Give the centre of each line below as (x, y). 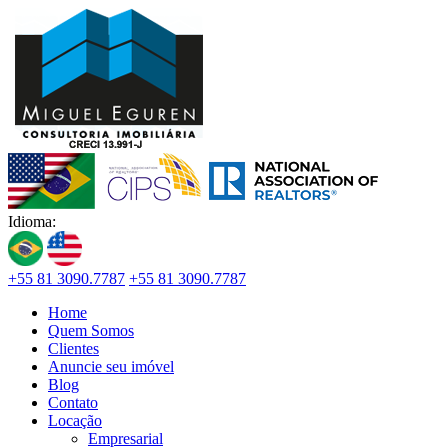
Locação (75, 420)
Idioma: (32, 221)
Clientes (73, 348)
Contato (73, 402)
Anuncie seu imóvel (111, 366)
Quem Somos (91, 330)
